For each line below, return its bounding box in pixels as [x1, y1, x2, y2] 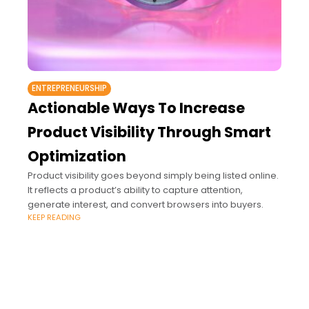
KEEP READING [28, 212, 81, 223]
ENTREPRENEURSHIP [32, 83, 107, 94]
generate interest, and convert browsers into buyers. [28, 198, 263, 212]
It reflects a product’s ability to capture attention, [28, 183, 243, 197]
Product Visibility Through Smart [28, 122, 271, 143]
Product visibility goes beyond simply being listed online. [28, 169, 279, 183]
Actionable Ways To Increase [28, 98, 245, 119]
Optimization [28, 146, 126, 167]
